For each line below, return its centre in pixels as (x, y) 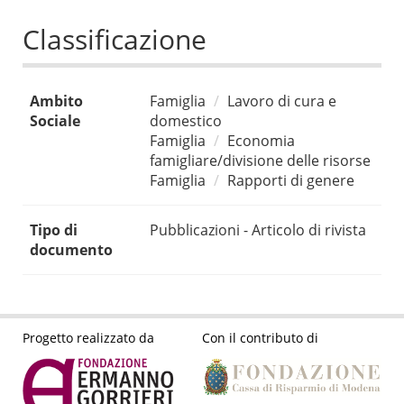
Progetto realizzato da (88, 337)
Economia (261, 141)
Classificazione (115, 40)
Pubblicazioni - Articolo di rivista (258, 230)
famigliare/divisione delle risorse (260, 161)
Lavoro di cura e (282, 101)
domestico (186, 121)
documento (71, 250)
